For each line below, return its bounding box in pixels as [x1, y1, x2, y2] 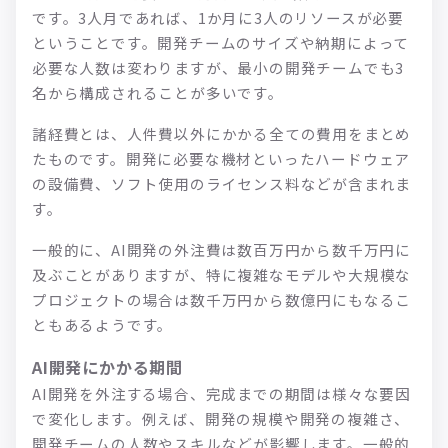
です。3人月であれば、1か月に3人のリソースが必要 [32, 6, 404, 28]
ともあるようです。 [32, 313, 174, 335]
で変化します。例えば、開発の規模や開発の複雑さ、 [32, 407, 411, 429]
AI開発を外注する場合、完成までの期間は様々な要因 [32, 382, 411, 404]
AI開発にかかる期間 [32, 354, 183, 379]
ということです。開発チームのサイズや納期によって [32, 31, 410, 53]
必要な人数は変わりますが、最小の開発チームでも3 [32, 56, 405, 78]
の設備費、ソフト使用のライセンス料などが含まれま [32, 172, 412, 194]
